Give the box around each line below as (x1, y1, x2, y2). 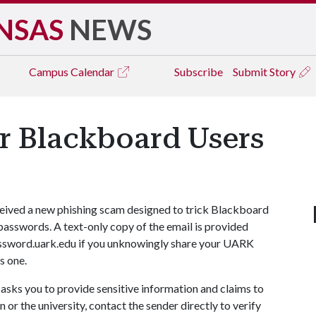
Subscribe (174, 65, 223, 78)
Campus (29, 65, 71, 78)
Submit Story (233, 65, 298, 78)
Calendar (71, 65, 116, 78)
